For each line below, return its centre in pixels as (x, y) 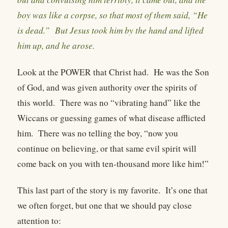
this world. (36, 103)
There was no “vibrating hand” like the (130, 103)
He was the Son (181, 72)
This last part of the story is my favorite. (89, 190)
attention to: (39, 221)
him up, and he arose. (56, 45)
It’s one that (187, 190)
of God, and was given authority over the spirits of (107, 88)
